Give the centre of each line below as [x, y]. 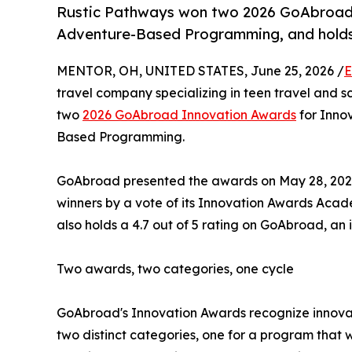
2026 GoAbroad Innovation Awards [189, 115]
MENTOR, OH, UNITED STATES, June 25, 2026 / [200, 71]
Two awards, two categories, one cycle [175, 269]
